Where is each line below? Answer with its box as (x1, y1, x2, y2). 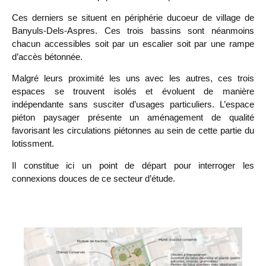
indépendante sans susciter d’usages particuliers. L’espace (12, 99, 254, 110)
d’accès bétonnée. (12, 52, 83, 62)
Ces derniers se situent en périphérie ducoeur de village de (12, 12, 254, 23)
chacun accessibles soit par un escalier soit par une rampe (12, 39, 254, 49)
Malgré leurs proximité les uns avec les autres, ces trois (12, 73, 254, 84)
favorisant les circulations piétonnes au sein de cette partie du (12, 125, 254, 136)
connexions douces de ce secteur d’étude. (12, 173, 175, 183)
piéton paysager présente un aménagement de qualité (12, 112, 254, 123)
